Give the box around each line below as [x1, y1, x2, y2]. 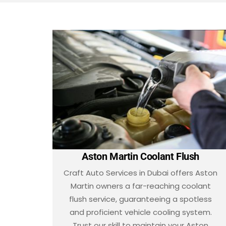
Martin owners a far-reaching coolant [70, 180, 211, 191]
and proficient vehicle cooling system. [69, 206, 212, 217]
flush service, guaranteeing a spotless [69, 193, 212, 204]
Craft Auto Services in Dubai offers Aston [64, 167, 218, 178]
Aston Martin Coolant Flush [82, 150, 200, 162]
